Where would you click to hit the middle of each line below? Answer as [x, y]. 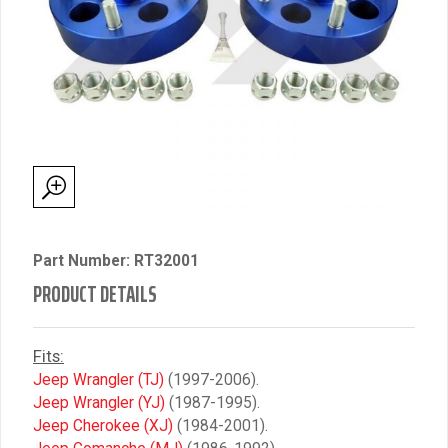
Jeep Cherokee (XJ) [103, 426]
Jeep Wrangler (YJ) [99, 403]
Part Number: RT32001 [116, 261]
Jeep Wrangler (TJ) [98, 380]
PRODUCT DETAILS [95, 294]
